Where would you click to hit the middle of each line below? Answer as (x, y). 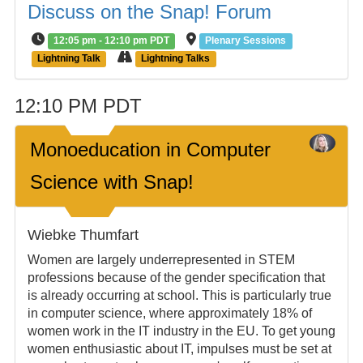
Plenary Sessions (246, 41)
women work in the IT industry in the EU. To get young (181, 331)
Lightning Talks (176, 58)
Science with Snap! (111, 182)
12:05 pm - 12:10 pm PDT (112, 41)
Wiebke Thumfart (83, 235)
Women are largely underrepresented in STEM (161, 260)
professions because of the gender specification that (176, 278)
